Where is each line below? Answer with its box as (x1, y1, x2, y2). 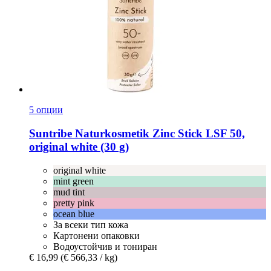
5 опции (29, 105, 63, 116)
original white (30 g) (29, 140, 129, 153)
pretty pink (53, 197, 94, 208)
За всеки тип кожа (53, 219, 128, 230)
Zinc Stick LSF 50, (149, 126, 245, 140)
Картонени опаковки (53, 230, 140, 241)
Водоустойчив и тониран (53, 241, 157, 252)
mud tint (53, 186, 85, 197)
